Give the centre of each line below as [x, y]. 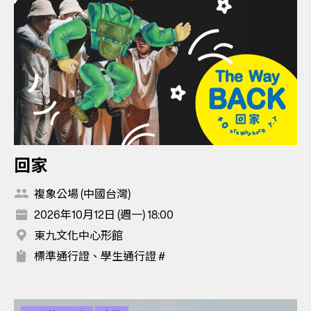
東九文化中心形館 [78, 236]
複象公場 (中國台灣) [82, 194]
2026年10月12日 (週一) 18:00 [104, 215]
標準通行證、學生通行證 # [100, 257]
